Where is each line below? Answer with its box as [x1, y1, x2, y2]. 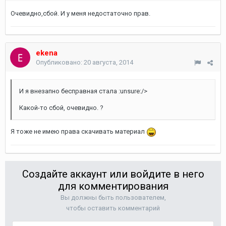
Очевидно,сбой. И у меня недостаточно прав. [11, 10, 150, 17]
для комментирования [58, 180, 168, 192]
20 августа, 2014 [84, 59, 133, 66]
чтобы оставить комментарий [66, 204, 160, 212]
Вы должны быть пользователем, [60, 194, 166, 201]
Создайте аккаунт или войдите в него [22, 168, 204, 180]
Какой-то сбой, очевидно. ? [19, 104, 103, 111]
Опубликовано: [36, 59, 84, 66]
